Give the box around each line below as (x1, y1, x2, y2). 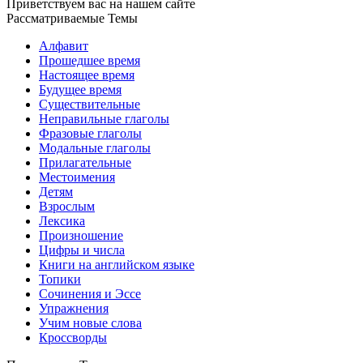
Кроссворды (39, 331, 107, 345)
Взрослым (39, 199, 95, 214)
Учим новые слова (39, 316, 142, 331)
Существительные (39, 97, 140, 112)
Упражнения (39, 301, 109, 316)
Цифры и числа (39, 243, 125, 258)
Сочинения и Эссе (39, 287, 141, 301)
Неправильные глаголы (39, 112, 169, 126)
